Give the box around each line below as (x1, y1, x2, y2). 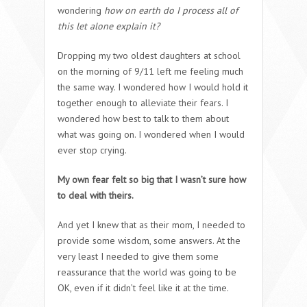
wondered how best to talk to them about (58, 112, 229, 125)
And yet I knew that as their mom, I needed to (58, 218, 245, 231)
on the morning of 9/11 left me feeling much (58, 64, 243, 77)
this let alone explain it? (58, 19, 160, 32)
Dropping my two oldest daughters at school (58, 49, 241, 62)
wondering (58, 3, 104, 16)
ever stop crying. (58, 143, 127, 156)
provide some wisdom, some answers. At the (58, 234, 241, 247)
